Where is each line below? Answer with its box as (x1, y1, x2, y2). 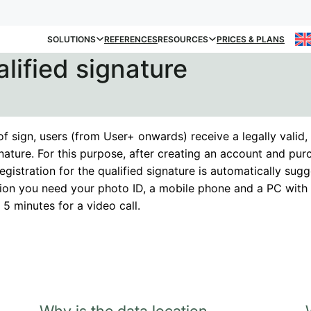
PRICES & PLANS (217, 33, 285, 44)
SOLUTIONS (47, 33, 96, 44)
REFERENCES (104, 33, 158, 44)
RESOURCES (158, 33, 208, 44)
